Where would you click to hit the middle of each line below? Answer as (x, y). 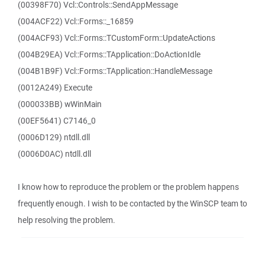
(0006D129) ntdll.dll (54, 137)
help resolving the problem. (67, 220)
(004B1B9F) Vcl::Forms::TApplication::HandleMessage (115, 71)
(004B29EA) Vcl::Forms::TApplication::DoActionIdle (109, 54)
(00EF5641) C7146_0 (57, 121)
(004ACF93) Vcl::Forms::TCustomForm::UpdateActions (117, 38)
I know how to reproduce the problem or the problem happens (128, 187)
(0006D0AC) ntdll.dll (54, 154)
